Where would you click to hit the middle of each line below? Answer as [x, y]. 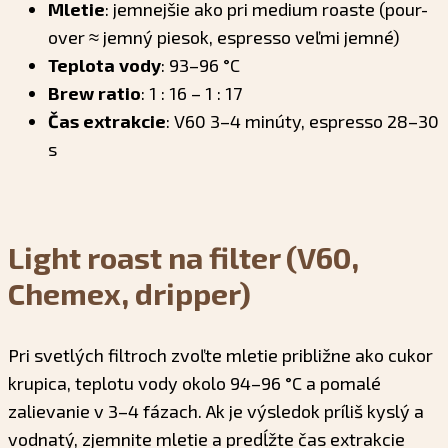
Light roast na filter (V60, [183, 256]
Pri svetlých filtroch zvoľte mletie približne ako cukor [220, 354]
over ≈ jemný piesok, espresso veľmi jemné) [224, 36]
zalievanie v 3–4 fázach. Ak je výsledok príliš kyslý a [216, 410]
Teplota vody [104, 64]
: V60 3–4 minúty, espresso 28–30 [302, 120]
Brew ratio [94, 92]
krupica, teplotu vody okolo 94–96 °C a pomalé [194, 382]
